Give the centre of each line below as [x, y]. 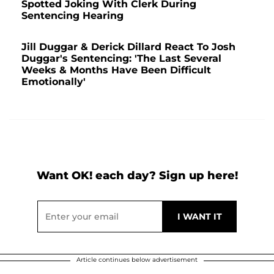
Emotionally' [54, 82]
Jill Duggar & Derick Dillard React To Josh [128, 47]
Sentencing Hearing [72, 16]
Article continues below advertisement [137, 260]
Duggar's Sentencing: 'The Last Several [121, 59]
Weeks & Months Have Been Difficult [116, 70]
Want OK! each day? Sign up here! [137, 176]
